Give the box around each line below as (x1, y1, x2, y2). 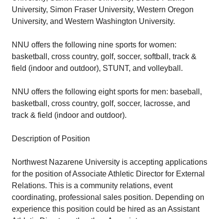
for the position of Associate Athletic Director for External (12, 170, 205, 178)
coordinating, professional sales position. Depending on (12, 193, 204, 201)
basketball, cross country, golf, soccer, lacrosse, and (12, 99, 190, 108)
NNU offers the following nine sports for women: (12, 41, 176, 49)
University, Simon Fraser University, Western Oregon (12, 5, 194, 14)
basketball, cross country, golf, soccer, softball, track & (12, 52, 197, 61)
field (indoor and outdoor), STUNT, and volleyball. (12, 64, 183, 72)
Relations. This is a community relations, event (12, 181, 173, 190)
